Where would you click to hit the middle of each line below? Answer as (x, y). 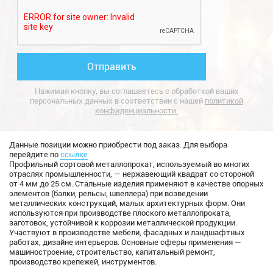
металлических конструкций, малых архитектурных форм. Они (127, 204)
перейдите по (35, 155)
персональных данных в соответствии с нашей (117, 101)
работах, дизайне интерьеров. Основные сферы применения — (125, 243)
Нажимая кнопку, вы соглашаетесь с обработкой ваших (136, 91)
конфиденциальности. (136, 111)
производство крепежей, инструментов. (83, 262)
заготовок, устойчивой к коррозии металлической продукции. (123, 223)
